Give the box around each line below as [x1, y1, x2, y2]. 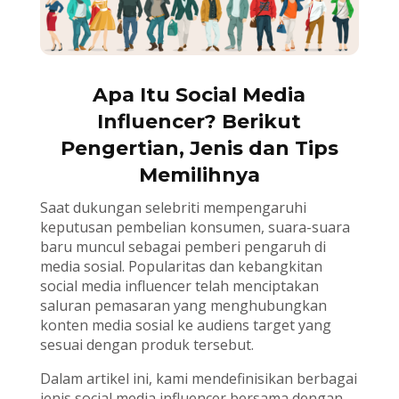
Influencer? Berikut [97, 109, 302, 134]
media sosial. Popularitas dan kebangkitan [39, 256, 322, 276]
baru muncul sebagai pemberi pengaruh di [39, 236, 326, 256]
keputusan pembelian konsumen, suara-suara [39, 216, 350, 237]
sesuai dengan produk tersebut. [39, 334, 254, 354]
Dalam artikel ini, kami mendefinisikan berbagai [39, 368, 357, 388]
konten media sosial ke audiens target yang [39, 314, 331, 335]
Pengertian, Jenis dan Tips [60, 135, 338, 160]
